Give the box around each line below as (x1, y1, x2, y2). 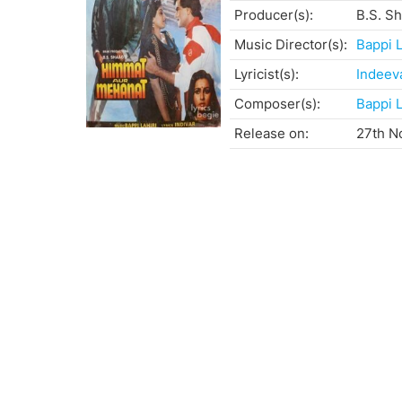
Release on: (234, 125, 309, 143)
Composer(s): (234, 95, 320, 113)
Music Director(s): (234, 36, 347, 54)
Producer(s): (234, 6, 313, 24)
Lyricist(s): (234, 66, 299, 83)
